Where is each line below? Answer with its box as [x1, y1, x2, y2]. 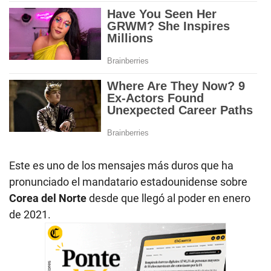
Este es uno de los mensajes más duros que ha [9, 159, 233, 172]
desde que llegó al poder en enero [89, 192, 250, 205]
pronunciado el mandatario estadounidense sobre [9, 175, 247, 189]
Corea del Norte [9, 192, 89, 205]
